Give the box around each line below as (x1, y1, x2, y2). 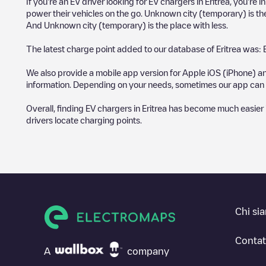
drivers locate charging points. (26, 115, 142, 124)
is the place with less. (146, 20, 230, 29)
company (127, 246, 169, 256)
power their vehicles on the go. (26, 8, 144, 17)
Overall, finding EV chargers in (26, 103, 142, 112)
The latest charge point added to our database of (26, 44, 216, 53)
